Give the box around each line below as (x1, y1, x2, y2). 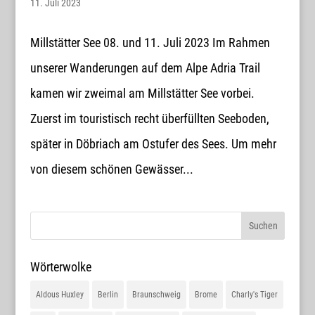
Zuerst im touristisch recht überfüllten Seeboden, (30, 111, 269, 127)
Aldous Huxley (35, 290, 84, 300)
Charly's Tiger (231, 290, 278, 300)
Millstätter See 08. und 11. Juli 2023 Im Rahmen (30, 35, 270, 51)
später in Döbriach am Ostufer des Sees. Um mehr (30, 136, 276, 152)
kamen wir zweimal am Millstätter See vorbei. (30, 86, 255, 101)
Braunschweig (131, 290, 181, 300)
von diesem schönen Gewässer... (30, 162, 193, 177)
